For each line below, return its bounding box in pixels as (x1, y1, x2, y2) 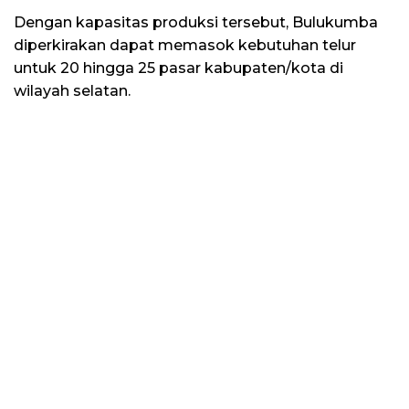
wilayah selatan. (14, 81, 131, 100)
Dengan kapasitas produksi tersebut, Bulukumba (14, 13, 378, 31)
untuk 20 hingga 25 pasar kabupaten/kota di (14, 58, 343, 77)
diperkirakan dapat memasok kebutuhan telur (14, 36, 356, 54)
